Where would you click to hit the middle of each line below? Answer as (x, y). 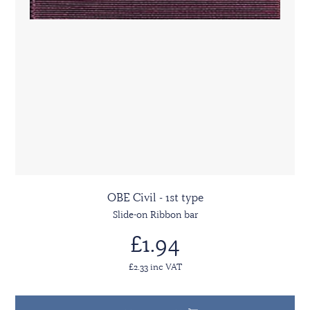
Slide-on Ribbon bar (155, 215)
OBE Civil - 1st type (155, 198)
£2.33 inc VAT (155, 267)
